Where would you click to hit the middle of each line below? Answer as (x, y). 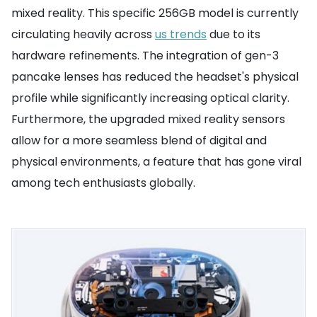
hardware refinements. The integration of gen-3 (145, 56)
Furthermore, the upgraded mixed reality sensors (148, 119)
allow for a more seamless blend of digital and (139, 140)
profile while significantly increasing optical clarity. (150, 98)
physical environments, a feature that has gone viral (156, 162)
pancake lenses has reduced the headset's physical (155, 77)
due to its (234, 34)
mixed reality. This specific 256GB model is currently (155, 13)
